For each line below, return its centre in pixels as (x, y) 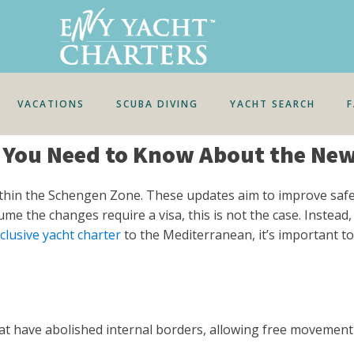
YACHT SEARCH (273, 104)
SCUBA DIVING (158, 104)
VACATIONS (51, 104)
